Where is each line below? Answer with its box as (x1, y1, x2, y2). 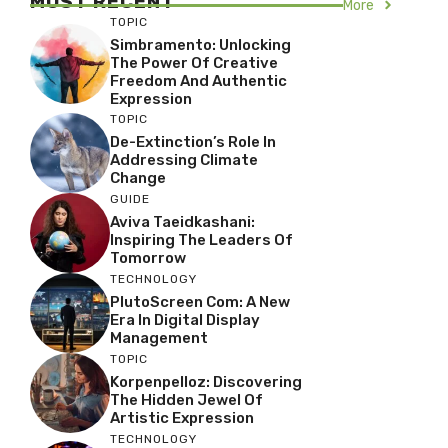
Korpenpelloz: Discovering (110, 373, 302, 391)
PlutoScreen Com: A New (110, 293, 290, 311)
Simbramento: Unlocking (110, 35, 291, 54)
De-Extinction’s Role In (110, 133, 276, 151)
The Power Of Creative (110, 53, 278, 72)
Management (110, 329, 208, 347)
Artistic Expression (110, 409, 254, 427)
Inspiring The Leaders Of (110, 231, 293, 249)
